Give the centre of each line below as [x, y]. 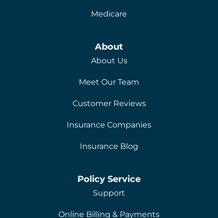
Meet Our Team [109, 82]
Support [109, 193]
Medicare [109, 14]
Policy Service [109, 179]
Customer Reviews [109, 104]
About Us [109, 61]
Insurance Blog [109, 146]
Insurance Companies [109, 125]
